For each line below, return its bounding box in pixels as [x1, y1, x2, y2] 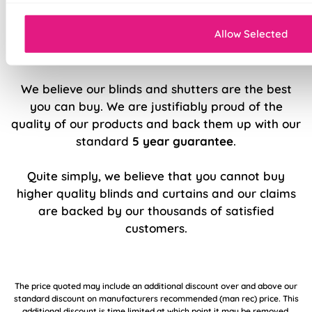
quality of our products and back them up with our [11, 116, 301, 131]
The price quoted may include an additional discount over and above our [15, 280, 297, 291]
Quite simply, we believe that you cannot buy [27, 168, 285, 183]
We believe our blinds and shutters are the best [20, 81, 292, 96]
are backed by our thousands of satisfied [38, 203, 274, 218]
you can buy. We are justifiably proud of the [29, 98, 283, 114]
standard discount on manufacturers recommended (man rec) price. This [13, 292, 299, 304]
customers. [125, 220, 187, 235]
